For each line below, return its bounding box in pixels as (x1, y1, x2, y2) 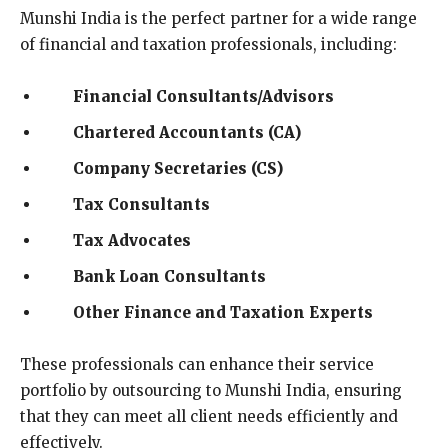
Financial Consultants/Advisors (73, 86, 334, 106)
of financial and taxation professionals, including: (20, 34, 397, 54)
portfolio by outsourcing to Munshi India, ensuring (20, 380, 402, 400)
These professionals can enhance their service (20, 354, 374, 374)
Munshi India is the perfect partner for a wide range (20, 8, 417, 28)
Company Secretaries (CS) (73, 158, 283, 178)
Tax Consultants (73, 194, 210, 214)
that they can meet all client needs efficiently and (20, 406, 398, 426)
